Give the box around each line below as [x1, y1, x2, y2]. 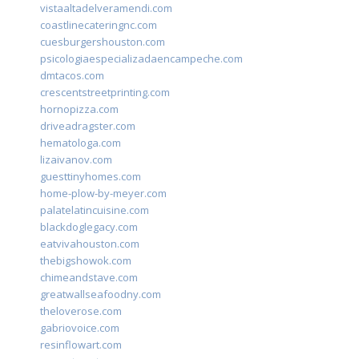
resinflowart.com [40, 337, 122, 353]
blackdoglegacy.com [40, 220, 138, 235]
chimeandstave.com [40, 270, 138, 285]
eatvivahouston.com [40, 236, 139, 252]
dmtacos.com [40, 68, 104, 83]
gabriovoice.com [40, 321, 119, 336]
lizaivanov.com [40, 152, 112, 167]
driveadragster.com [40, 119, 135, 134]
